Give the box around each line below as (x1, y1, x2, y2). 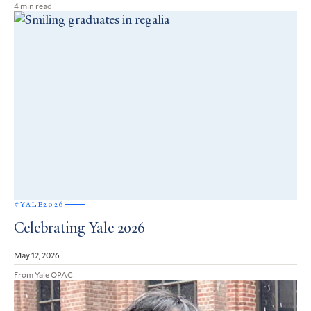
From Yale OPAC (14, 268, 73, 280)
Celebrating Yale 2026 (14, 221, 145, 237)
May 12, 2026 (14, 249, 60, 260)
